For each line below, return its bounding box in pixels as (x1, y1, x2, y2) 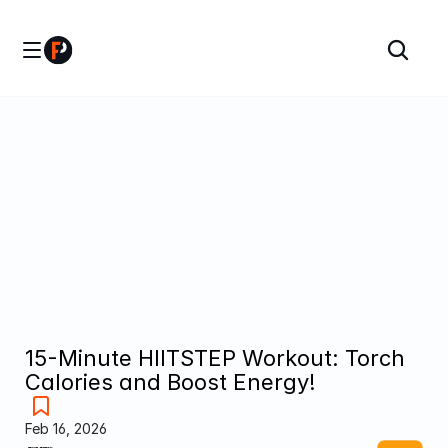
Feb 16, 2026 (25, 419, 107, 437)
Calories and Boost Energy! (25, 368, 316, 395)
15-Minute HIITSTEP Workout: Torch (25, 344, 405, 371)
